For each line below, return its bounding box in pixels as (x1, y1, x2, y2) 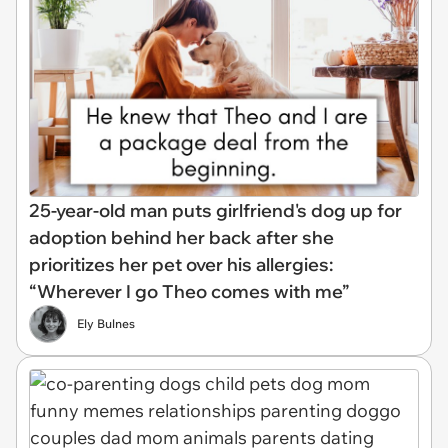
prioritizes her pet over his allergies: (29, 252, 333, 276)
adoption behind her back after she (29, 225, 334, 249)
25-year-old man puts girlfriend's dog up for (29, 198, 402, 222)
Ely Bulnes (77, 315, 135, 331)
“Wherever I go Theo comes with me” (29, 279, 350, 303)
